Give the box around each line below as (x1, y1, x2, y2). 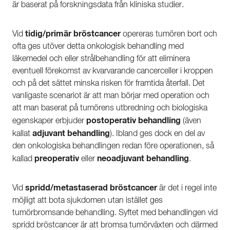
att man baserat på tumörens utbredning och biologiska (12, 104, 207, 113)
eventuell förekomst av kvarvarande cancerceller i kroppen (12, 67, 213, 76)
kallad (12, 155, 34, 164)
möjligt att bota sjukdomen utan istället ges (12, 197, 163, 205)
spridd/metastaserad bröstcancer (25, 184, 157, 193)
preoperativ (34, 155, 81, 163)
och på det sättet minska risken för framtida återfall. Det (12, 80, 205, 88)
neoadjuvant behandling (97, 155, 189, 163)
